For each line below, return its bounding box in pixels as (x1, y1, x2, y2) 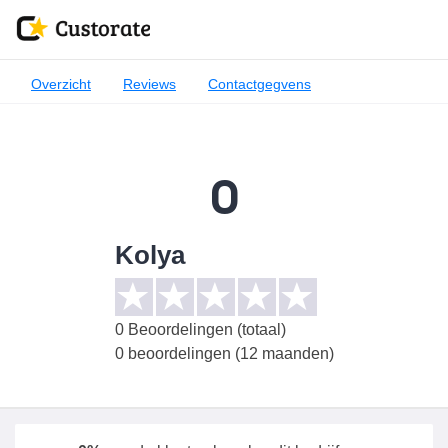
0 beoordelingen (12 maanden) (114, 345, 334, 362)
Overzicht (31, 76, 91, 92)
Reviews (123, 76, 176, 92)
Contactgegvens (208, 76, 311, 92)
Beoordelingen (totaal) (123, 321, 286, 338)
